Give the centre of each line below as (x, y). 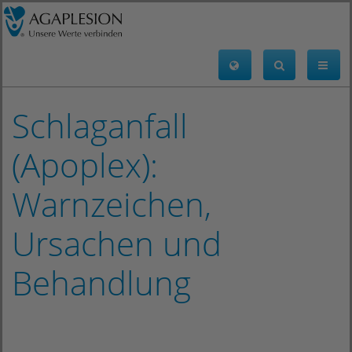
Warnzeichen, (112, 204)
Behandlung (101, 282)
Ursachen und (117, 243)
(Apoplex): (85, 165)
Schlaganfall (100, 125)
